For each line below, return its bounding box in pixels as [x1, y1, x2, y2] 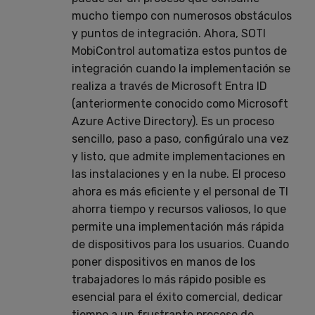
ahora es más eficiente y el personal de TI [72, 184, 288, 198]
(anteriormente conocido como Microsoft [72, 96, 288, 110]
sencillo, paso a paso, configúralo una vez [72, 131, 289, 146]
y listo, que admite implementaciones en [72, 149, 285, 163]
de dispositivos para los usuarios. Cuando [72, 237, 289, 251]
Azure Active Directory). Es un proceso [72, 114, 274, 128]
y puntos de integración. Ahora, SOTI [72, 26, 266, 40]
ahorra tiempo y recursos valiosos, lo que [72, 202, 286, 216]
